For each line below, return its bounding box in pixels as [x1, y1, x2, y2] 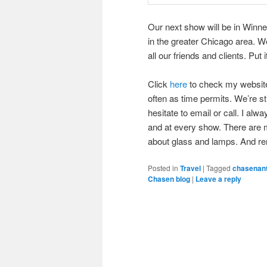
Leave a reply [195, 173, 241, 185]
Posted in [148, 163, 178, 173]
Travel [180, 163, 201, 174]
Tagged [206, 163, 231, 173]
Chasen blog [148, 173, 190, 185]
